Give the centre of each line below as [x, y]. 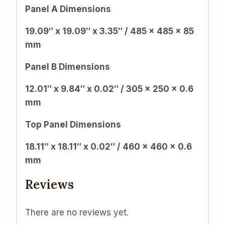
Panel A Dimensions [68, 9]
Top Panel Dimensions [73, 125]
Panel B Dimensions [68, 67]
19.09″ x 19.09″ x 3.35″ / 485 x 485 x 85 [109, 31]
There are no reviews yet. [77, 213]
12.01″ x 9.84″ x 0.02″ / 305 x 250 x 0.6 [109, 89]
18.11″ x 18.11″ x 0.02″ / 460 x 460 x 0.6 [108, 147]
